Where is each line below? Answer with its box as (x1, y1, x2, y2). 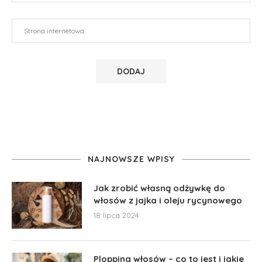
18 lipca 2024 (94, 210, 139, 220)
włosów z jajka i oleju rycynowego (94, 194, 242, 206)
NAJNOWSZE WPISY (87, 153, 175, 164)
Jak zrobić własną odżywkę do (94, 182, 225, 194)
